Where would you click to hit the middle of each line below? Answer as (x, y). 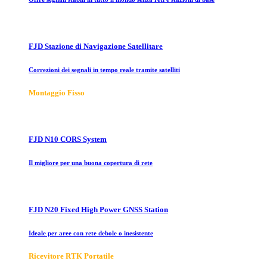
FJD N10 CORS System (68, 139)
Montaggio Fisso (57, 92)
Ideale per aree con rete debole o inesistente (91, 233)
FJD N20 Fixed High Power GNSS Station (98, 210)
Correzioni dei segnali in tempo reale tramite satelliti (104, 69)
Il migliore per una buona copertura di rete (91, 163)
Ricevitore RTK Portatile (71, 256)
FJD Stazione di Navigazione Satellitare (96, 46)
